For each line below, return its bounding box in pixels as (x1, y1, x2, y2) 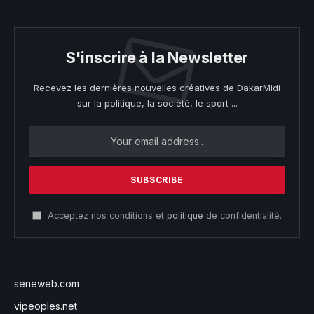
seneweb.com (14, 277, 79, 289)
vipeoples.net (14, 299, 77, 312)
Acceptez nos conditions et (45, 210, 167, 221)
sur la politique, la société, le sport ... (76, 97, 238, 109)
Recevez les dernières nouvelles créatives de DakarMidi (34, 81, 280, 93)
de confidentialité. (203, 210, 282, 221)
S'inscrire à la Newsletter (65, 48, 249, 67)
